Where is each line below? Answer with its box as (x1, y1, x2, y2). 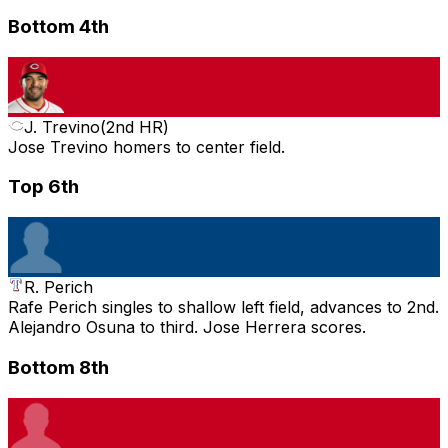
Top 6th (8, 175, 79, 199)
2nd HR (106, 116, 163, 137)
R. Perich (24, 277, 93, 298)
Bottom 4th (8, 14, 109, 38)
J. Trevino (24, 116, 100, 137)
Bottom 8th (8, 355, 109, 379)
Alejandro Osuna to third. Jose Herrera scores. (8, 317, 366, 338)
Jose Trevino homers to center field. (8, 136, 285, 157)
